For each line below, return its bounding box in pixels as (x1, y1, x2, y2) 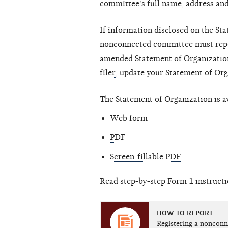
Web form (110, 113, 148, 123)
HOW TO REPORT (157, 209, 213, 218)
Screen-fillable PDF (110, 152, 181, 162)
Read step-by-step (100, 177, 167, 186)
